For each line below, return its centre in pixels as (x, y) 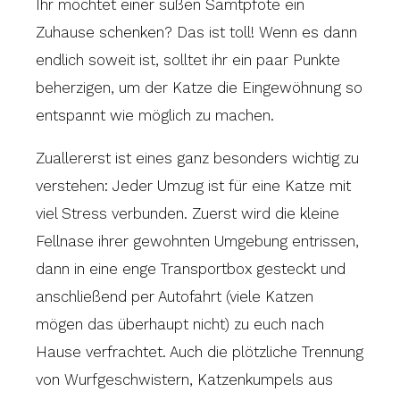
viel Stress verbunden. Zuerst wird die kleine (187, 213)
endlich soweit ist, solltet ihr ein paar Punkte (188, 59)
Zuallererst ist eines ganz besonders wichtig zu (197, 158)
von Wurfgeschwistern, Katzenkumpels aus (184, 379)
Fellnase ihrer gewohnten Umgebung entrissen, (197, 241)
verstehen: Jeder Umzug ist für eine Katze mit (193, 185)
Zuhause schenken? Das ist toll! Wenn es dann (196, 32)
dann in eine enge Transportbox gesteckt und (191, 268)
